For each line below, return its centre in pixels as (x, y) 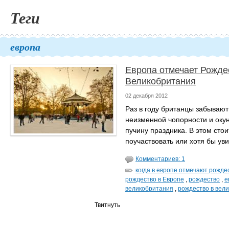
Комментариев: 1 (160, 159)
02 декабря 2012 (146, 96)
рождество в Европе (155, 179)
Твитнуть (107, 205)
